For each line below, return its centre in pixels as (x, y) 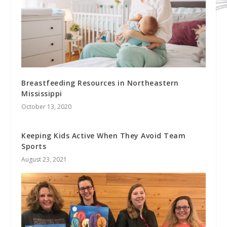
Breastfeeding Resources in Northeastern (100, 83)
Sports (34, 146)
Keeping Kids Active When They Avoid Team (104, 136)
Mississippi (42, 94)
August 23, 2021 (44, 160)
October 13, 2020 (47, 107)
